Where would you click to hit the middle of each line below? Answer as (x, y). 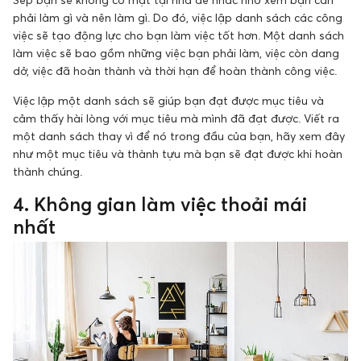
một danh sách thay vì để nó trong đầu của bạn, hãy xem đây (179, 135)
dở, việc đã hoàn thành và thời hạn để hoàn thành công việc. (175, 70)
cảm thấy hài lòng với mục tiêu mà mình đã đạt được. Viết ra (176, 118)
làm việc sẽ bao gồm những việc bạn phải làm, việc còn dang (176, 52)
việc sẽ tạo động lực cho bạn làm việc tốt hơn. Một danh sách (178, 35)
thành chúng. (48, 171)
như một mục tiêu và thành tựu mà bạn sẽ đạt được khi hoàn (178, 153)
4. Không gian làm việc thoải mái (160, 203)
